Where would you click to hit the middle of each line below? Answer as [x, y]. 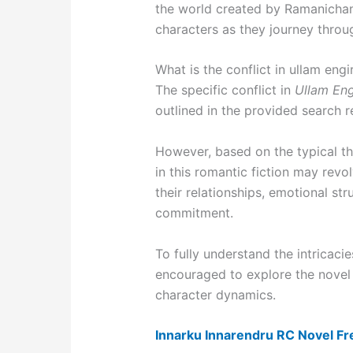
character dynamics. [215, 294]
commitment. [194, 212]
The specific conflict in [225, 90]
